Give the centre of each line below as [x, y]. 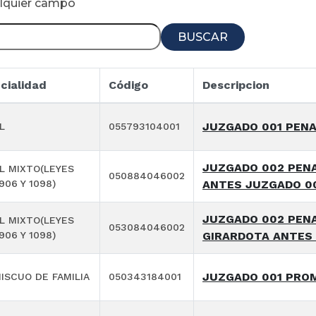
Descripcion [236, 85]
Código [128, 85]
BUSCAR [203, 37]
